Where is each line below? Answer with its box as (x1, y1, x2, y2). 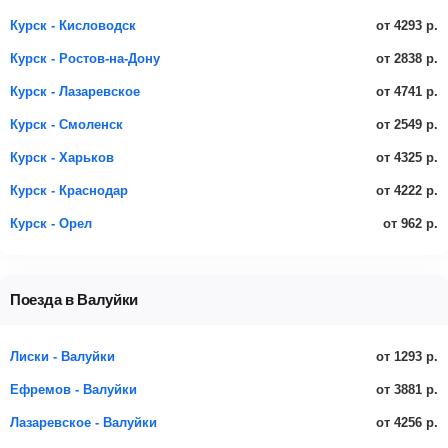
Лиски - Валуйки (10, 349, 115, 364)
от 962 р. (383, 215, 438, 231)
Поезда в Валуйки (10, 291, 139, 308)
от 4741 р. (376, 83, 438, 99)
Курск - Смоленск (10, 117, 123, 132)
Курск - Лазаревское (10, 84, 140, 99)
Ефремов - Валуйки (10, 382, 137, 397)
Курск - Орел (10, 216, 92, 231)
